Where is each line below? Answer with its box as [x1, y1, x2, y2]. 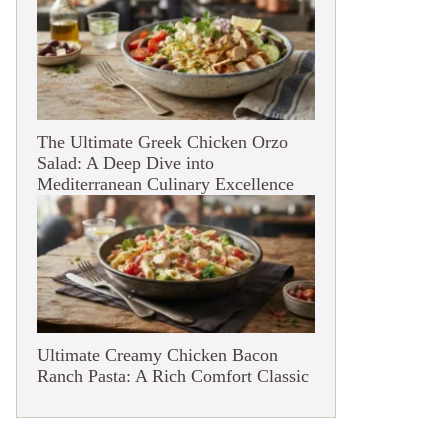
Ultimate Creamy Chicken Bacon [37, 345, 278, 366]
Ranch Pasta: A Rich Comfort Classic [37, 366, 309, 387]
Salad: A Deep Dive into [37, 153, 214, 174]
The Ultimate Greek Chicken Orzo [37, 132, 288, 153]
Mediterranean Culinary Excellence [37, 174, 294, 195]
